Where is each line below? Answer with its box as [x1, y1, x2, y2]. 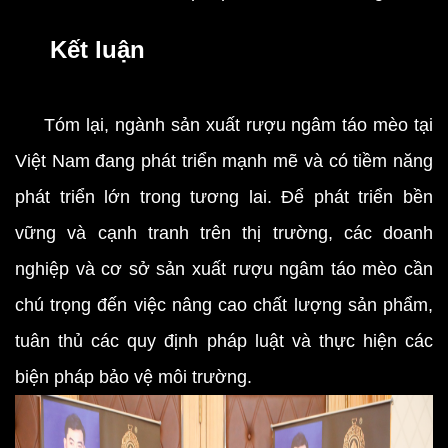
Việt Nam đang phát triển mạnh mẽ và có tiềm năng [15, 151, 433, 171]
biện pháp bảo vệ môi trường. [15, 367, 252, 387]
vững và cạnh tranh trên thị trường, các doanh [15, 223, 433, 243]
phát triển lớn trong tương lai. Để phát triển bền [15, 187, 433, 207]
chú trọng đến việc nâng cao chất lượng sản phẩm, [15, 295, 433, 315]
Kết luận [15, 36, 145, 63]
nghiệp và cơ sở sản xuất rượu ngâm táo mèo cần [15, 259, 433, 279]
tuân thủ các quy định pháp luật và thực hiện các [15, 331, 433, 351]
